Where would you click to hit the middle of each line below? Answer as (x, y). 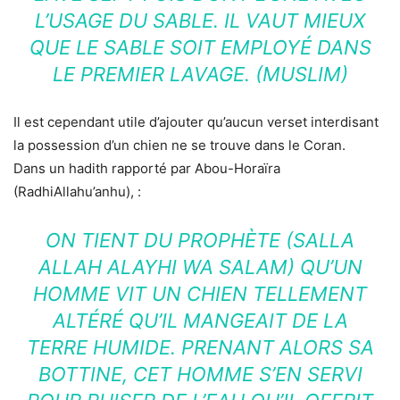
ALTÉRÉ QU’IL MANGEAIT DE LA (200, 321)
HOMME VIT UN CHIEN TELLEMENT (200, 294)
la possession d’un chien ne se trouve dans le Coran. (179, 146)
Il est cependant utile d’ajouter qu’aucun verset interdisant (196, 122)
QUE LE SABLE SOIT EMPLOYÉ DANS (200, 48)
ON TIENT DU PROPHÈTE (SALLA (200, 241)
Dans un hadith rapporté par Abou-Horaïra (147, 169)
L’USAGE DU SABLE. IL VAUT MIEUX (200, 21)
